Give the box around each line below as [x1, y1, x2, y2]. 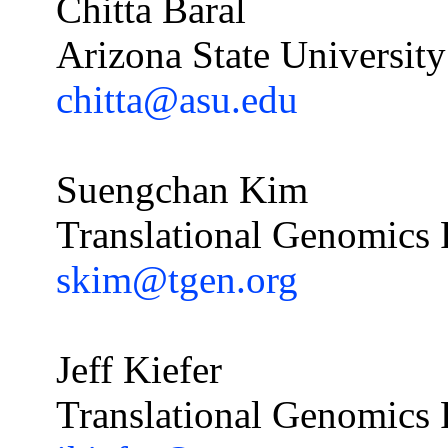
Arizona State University [56, 32, 446, 76]
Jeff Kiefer [56, 347, 222, 391]
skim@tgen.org [56, 257, 298, 301]
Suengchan [56, 167, 229, 211]
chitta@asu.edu [56, 77, 298, 121]
